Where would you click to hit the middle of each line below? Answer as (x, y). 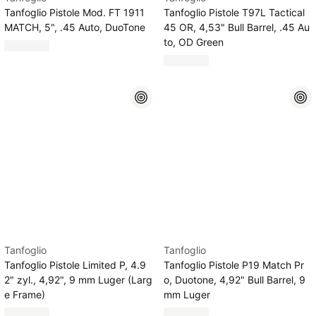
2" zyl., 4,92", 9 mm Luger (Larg (78, 280)
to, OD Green (194, 42)
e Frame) (25, 294)
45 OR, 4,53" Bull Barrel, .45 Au (237, 27)
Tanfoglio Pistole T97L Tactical (234, 12)
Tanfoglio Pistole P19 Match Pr (234, 265)
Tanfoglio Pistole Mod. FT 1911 (74, 12)
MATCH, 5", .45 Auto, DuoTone (75, 27)
